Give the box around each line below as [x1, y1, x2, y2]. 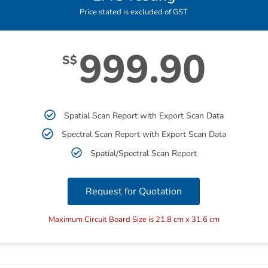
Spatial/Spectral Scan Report [90, 147, 197, 159]
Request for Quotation [86, 184, 182, 198]
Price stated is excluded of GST [80, 7, 188, 18]
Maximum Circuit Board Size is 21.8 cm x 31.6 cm [48, 214, 220, 225]
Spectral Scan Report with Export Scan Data [61, 129, 226, 141]
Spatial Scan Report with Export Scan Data [63, 110, 224, 122]
